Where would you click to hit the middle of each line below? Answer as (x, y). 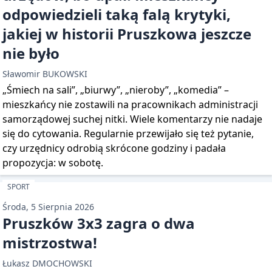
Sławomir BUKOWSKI (45, 74)
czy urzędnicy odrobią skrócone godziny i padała (114, 148)
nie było (31, 53)
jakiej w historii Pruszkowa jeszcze (127, 34)
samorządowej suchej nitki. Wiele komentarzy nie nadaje (132, 119)
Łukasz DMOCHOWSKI (47, 263)
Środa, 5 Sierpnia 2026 (48, 207)
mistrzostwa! (50, 243)
